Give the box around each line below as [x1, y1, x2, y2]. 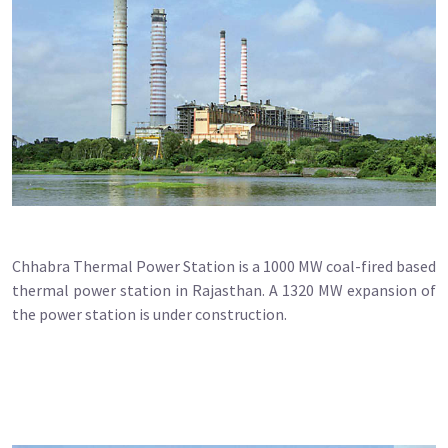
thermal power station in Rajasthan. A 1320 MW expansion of [12, 279, 436, 300]
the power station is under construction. [12, 303, 287, 324]
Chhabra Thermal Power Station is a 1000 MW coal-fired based [12, 255, 436, 276]
